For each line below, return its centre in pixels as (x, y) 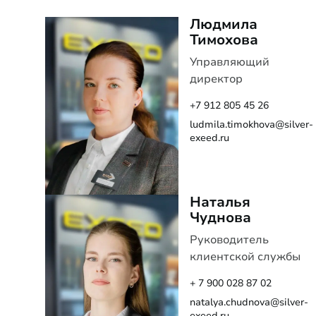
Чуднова (221, 217)
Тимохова (224, 40)
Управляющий (230, 62)
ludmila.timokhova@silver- (252, 124)
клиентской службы (245, 256)
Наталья (220, 202)
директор (217, 79)
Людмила (224, 24)
